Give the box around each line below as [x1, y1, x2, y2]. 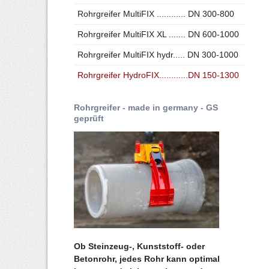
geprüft [73, 113, 104, 124]
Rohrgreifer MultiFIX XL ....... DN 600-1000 [77, 29, 239, 40]
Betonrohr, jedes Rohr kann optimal [73, 254, 220, 264]
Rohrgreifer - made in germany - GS [73, 103, 218, 113]
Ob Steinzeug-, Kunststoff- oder [73, 241, 205, 252]
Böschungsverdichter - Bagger [74, 36, 200, 46]
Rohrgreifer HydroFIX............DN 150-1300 [77, 70, 239, 80]
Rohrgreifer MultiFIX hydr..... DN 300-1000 [77, 50, 238, 60]
